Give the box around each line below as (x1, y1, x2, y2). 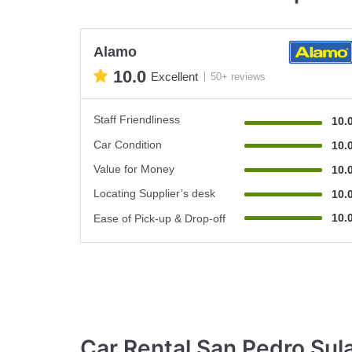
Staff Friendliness (93, 112, 180, 126)
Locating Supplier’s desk (93, 186, 215, 200)
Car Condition (93, 137, 162, 151)
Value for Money (93, 162, 174, 175)
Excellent (151, 70, 198, 83)
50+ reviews (211, 71, 266, 82)
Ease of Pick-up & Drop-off (93, 211, 225, 225)
